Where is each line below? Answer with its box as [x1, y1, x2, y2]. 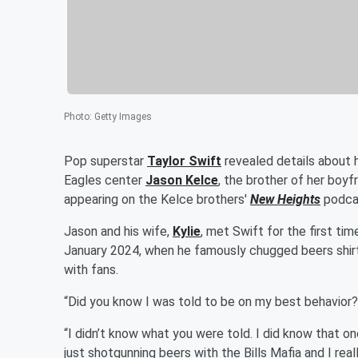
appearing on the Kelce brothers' [64, 191, 250, 207]
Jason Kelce [145, 172, 218, 188]
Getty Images [94, 110, 152, 122]
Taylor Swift [147, 153, 221, 169]
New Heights [250, 191, 320, 207]
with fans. [64, 261, 118, 277]
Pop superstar [64, 153, 147, 169]
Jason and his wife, [64, 223, 173, 239]
